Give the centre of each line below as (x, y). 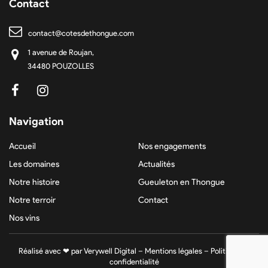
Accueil (22, 146)
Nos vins (24, 218)
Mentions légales (173, 251)
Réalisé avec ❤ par (51, 251)
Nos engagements (172, 146)
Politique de (230, 251)
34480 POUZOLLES (61, 66)
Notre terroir (32, 200)
